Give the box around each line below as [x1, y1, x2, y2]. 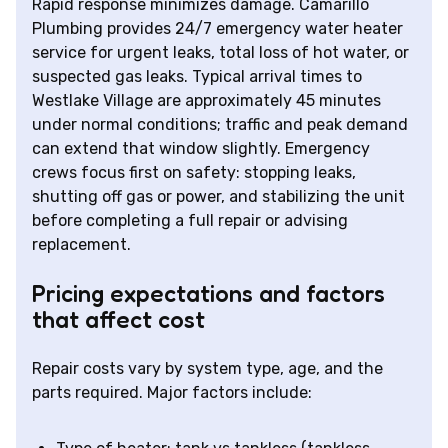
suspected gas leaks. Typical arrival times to [32, 67, 362, 87]
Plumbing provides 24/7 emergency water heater [32, 19, 403, 39]
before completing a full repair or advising [32, 211, 348, 231]
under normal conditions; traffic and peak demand [32, 115, 408, 135]
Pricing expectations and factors [32, 279, 385, 309]
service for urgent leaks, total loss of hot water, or [32, 43, 409, 63]
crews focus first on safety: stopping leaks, [32, 163, 356, 183]
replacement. [32, 235, 131, 255]
